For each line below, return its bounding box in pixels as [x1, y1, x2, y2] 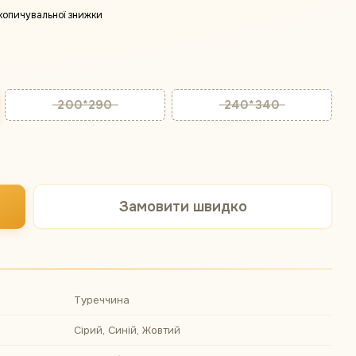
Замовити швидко [118, 198, 247, 215]
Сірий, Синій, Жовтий [74, 323, 180, 337]
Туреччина [74, 293, 130, 307]
